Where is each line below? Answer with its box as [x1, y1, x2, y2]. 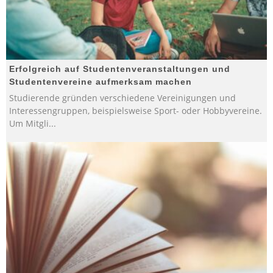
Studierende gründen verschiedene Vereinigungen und [9, 91, 236, 104]
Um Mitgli [9, 117, 49, 129]
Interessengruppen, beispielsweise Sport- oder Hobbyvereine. [9, 104, 262, 116]
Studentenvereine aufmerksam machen [9, 76, 192, 87]
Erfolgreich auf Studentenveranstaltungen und [9, 63, 230, 74]
